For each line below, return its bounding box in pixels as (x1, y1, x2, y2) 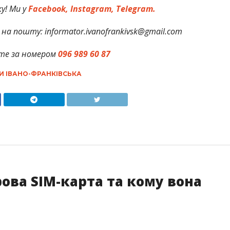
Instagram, (68, 3, 114, 15)
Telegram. (114, 3, 156, 15)
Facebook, (28, 3, 69, 15)
